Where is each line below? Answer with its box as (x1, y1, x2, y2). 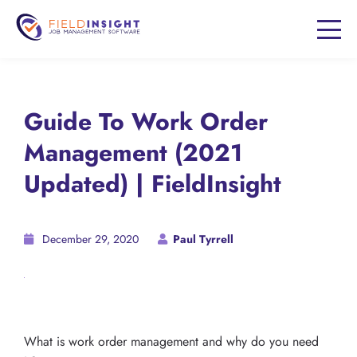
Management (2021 (24, 135, 242, 170)
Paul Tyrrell (173, 231, 233, 247)
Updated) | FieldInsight (24, 167, 281, 201)
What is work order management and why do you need (24, 331, 319, 351)
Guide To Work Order (24, 104, 268, 139)
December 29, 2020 (39, 231, 142, 247)
